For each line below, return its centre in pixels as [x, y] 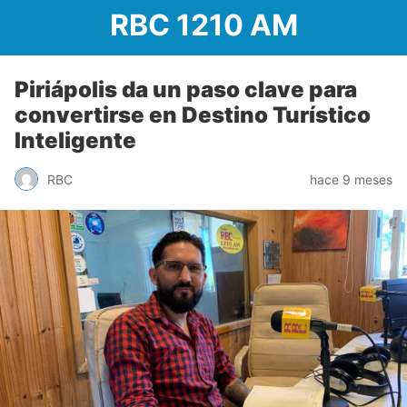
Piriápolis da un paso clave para [186, 89]
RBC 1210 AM [203, 25]
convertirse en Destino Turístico [193, 115]
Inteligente [75, 140]
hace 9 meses [351, 179]
